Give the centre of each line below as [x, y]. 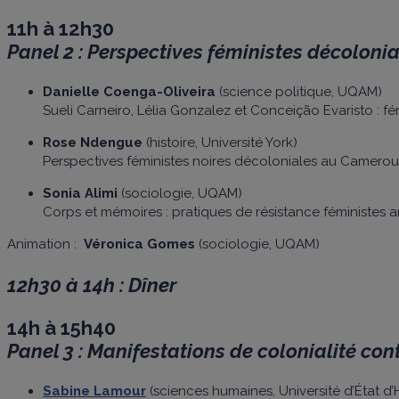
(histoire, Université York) [220, 142]
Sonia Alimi [80, 193]
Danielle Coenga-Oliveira [129, 91]
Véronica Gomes [139, 244]
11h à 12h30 [61, 28]
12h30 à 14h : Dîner [92, 285]
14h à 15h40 [61, 327]
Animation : [45, 244]
